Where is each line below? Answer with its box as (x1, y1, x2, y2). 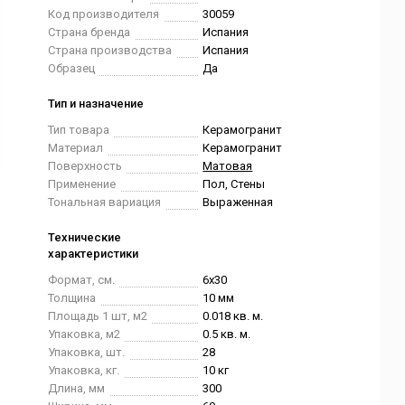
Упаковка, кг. (48, 363, 120, 377)
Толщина (48, 291, 97, 305)
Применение (48, 177, 117, 191)
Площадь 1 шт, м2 (48, 309, 148, 323)
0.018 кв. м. (202, 309, 264, 323)
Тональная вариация (48, 195, 162, 209)
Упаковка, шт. (48, 345, 126, 359)
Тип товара (48, 123, 110, 137)
